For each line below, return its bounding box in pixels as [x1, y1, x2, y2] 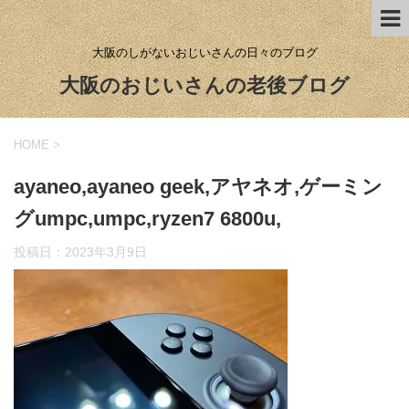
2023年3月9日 [65, 245, 147, 259]
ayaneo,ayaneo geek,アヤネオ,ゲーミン [14, 175, 383, 198]
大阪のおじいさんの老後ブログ [59, 73, 350, 98]
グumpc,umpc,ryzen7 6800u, [14, 207, 281, 230]
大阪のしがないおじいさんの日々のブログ [91, 45, 318, 59]
